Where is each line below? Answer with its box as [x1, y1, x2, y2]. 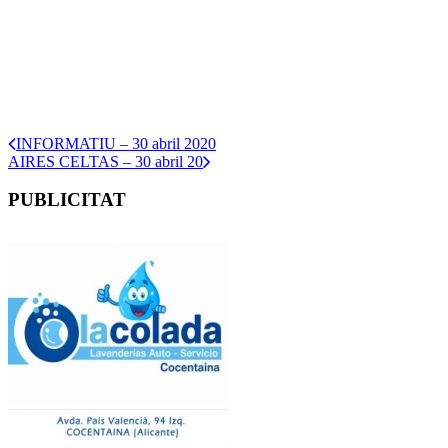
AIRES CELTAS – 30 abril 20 [8, 152, 203, 170]
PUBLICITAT [8, 189, 126, 211]
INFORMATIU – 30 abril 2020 [16, 134, 216, 152]
